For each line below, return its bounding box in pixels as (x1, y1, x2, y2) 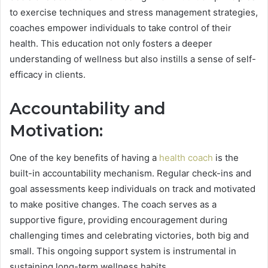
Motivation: (10, 121, 103, 141)
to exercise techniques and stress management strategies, (10, 7, 258, 19)
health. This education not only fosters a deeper (10, 38, 212, 50)
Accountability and (10, 99, 166, 119)
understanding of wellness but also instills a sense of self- (10, 53, 256, 65)
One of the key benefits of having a (10, 151, 159, 163)
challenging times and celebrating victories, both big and (10, 229, 249, 241)
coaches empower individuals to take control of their (10, 22, 232, 34)
